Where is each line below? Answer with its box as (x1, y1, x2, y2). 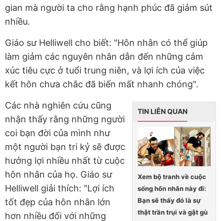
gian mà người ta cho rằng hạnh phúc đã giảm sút (5, 2, 213, 13)
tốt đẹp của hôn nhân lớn (5, 196, 110, 207)
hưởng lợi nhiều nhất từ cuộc (5, 155, 125, 166)
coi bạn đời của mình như (5, 127, 110, 138)
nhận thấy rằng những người (5, 113, 125, 124)
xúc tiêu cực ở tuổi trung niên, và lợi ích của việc (5, 65, 205, 75)
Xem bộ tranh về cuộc (138, 173, 206, 181)
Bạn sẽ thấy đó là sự (138, 196, 201, 205)
